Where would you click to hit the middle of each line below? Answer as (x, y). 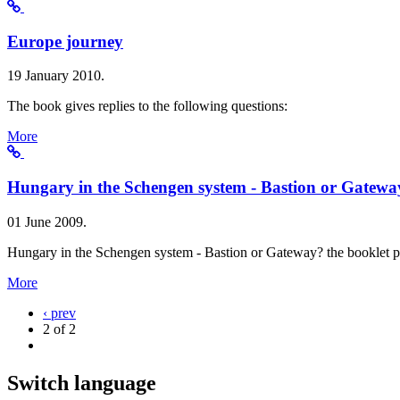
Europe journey (65, 41)
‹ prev (59, 312)
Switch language (82, 383)
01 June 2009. (47, 221)
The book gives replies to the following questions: (147, 106)
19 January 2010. (56, 76)
